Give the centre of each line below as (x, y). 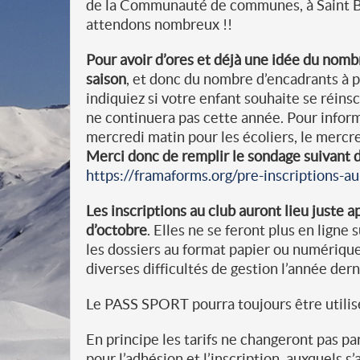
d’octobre (117, 230)
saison (106, 79)
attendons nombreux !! (159, 25)
